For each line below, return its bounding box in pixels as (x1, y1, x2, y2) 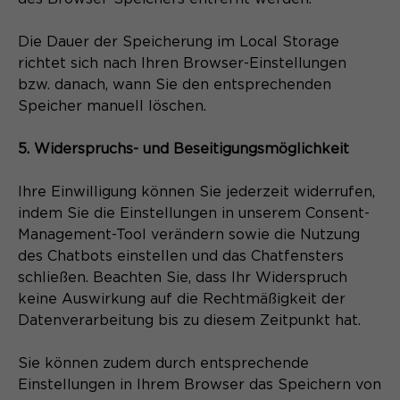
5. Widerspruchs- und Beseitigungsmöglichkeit (18, 141, 349, 156)
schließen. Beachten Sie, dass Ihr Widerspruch (18, 270, 347, 285)
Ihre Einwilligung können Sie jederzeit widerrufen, (18, 184, 375, 199)
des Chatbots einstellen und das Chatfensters (18, 248, 344, 263)
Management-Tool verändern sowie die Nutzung (18, 227, 360, 242)
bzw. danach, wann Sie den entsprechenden (18, 77, 331, 92)
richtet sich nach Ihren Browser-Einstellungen (18, 55, 346, 71)
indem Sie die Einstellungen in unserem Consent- (18, 205, 370, 221)
